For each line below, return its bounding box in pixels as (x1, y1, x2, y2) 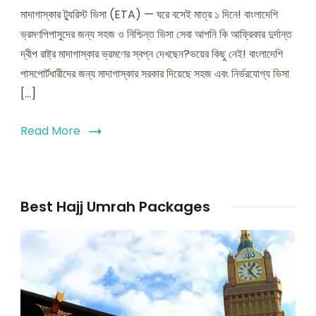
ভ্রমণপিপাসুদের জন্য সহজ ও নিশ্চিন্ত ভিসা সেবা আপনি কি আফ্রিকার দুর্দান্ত (20, 26, 292, 43)
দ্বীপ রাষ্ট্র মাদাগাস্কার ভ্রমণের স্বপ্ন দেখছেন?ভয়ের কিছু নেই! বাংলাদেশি (20, 46, 283, 63)
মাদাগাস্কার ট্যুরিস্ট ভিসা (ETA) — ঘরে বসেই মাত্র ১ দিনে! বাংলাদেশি (20, 6, 278, 23)
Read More (20, 123, 80, 140)
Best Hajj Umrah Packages (20, 197, 210, 217)
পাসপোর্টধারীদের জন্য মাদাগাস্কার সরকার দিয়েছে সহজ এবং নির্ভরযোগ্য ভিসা (20, 66, 289, 83)
